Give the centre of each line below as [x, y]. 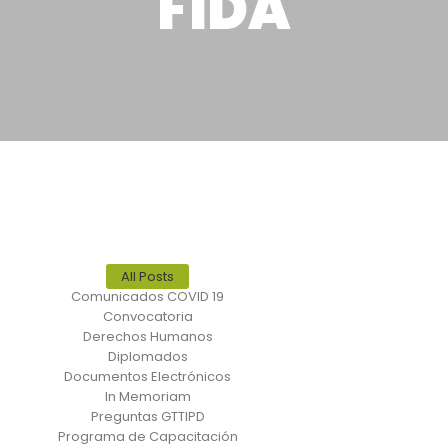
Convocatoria [147, 316]
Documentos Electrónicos [147, 376]
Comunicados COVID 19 [147, 296]
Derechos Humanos [147, 336]
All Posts [147, 276]
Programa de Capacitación [147, 436]
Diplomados [147, 356]
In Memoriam [147, 396]
